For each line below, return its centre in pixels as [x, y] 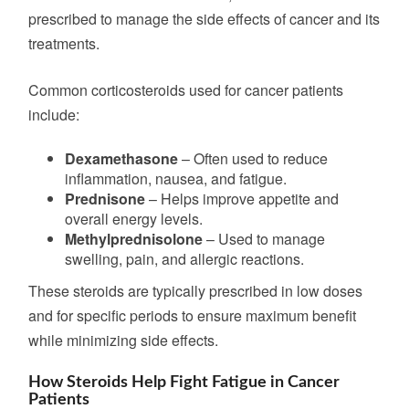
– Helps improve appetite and [242, 199]
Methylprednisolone [134, 239]
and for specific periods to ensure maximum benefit [192, 315]
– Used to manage [264, 239]
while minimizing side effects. [123, 340]
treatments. [64, 43]
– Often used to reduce [253, 158]
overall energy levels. [134, 219]
